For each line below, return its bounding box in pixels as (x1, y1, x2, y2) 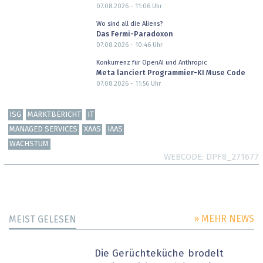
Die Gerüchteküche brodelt (94, 248, 224, 259)
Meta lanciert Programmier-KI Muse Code (96, 69, 245, 77)
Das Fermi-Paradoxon (96, 31, 173, 39)
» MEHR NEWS (194, 214, 254, 224)
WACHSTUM (9, 140, 49, 148)
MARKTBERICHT (27, 111, 81, 119)
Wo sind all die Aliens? (96, 20, 163, 27)
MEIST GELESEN (9, 214, 76, 224)
